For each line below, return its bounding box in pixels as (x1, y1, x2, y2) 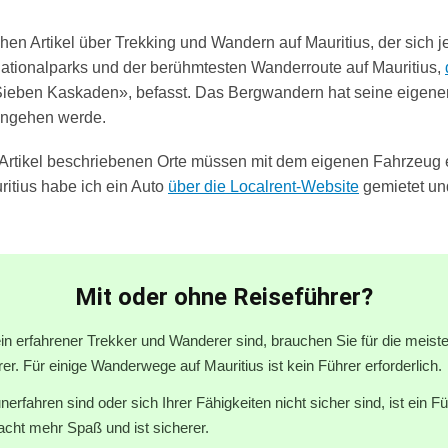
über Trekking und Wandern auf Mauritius (79, 33, 370, 51)
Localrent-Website (230, 178, 359, 196)
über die (168, 178, 230, 196)
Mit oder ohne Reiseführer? (75, 283, 373, 312)
